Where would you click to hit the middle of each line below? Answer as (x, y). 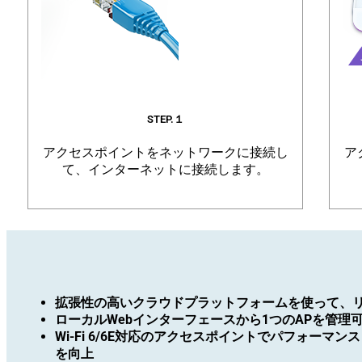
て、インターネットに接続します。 (165, 170)
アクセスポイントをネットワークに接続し (165, 153)
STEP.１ (165, 120)
